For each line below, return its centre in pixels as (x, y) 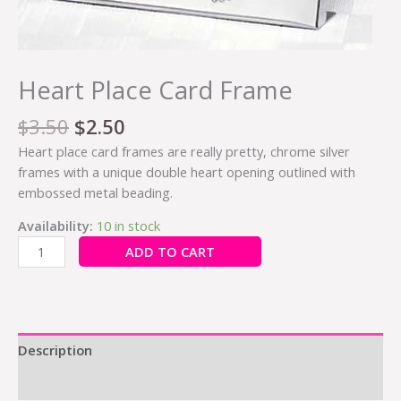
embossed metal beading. (95, 192)
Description (55, 350)
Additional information (92, 384)
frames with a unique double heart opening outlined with (187, 171)
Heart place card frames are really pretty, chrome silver (184, 151)
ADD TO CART (170, 252)
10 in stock (128, 226)
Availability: (55, 226)
